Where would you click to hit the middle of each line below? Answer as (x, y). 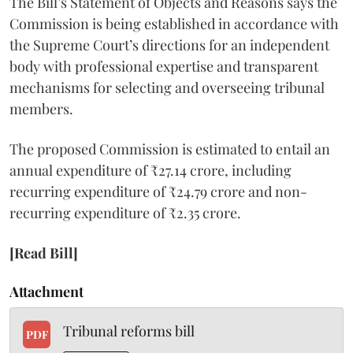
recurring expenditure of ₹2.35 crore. (125, 212)
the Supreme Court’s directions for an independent (169, 45)
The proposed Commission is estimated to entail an (170, 149)
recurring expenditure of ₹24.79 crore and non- (158, 191)
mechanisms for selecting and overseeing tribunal (167, 87)
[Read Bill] (44, 253)
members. (41, 108)
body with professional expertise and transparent (164, 66)
